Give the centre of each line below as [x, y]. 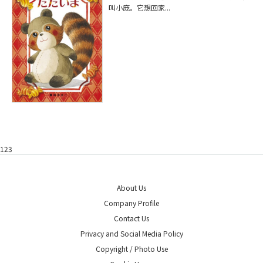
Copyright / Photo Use [131, 249]
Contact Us [131, 218]
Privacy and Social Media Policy [131, 234]
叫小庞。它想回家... [140, 7]
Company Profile [131, 203]
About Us [131, 188]
